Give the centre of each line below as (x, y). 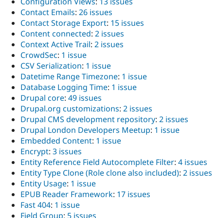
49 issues (85, 98)
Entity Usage (44, 183)
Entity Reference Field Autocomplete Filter (97, 162)
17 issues (134, 194)
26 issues (96, 12)
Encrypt (35, 151)
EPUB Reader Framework (67, 194)
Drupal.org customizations (70, 108)
